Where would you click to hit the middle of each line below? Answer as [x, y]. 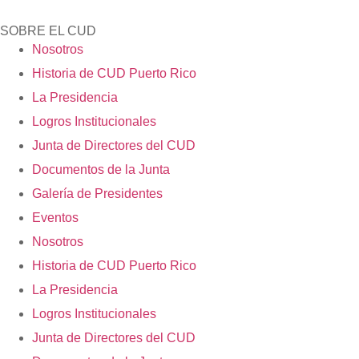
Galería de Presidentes [97, 194]
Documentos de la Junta [101, 170]
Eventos [55, 218]
